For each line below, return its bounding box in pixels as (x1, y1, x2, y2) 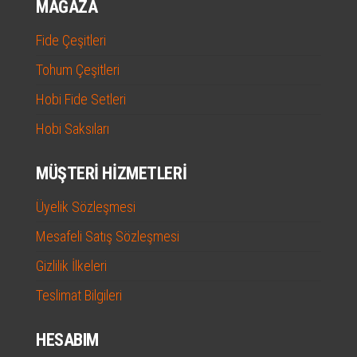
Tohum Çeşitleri (36, 61, 120, 79)
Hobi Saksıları (36, 120, 109, 138)
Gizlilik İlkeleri (36, 257, 107, 275)
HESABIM (36, 330, 99, 351)
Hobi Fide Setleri (36, 91, 126, 108)
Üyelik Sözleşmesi (36, 198, 135, 216)
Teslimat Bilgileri (36, 287, 122, 304)
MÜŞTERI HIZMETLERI (36, 163, 187, 184)
